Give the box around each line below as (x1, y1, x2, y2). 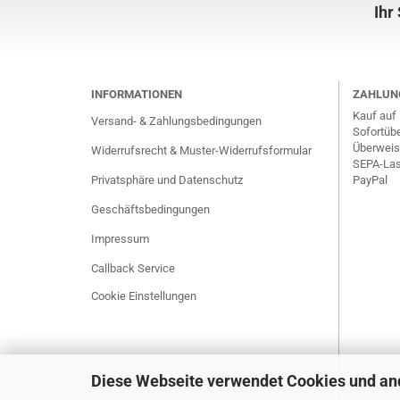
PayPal (352, 173, 387, 187)
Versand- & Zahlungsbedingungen (91, 114, 262, 128)
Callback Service (91, 262, 175, 275)
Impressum (91, 232, 149, 246)
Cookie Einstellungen (91, 289, 196, 303)
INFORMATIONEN (91, 87, 182, 101)
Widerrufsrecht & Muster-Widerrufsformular (91, 144, 312, 157)
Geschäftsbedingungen (91, 203, 210, 216)
